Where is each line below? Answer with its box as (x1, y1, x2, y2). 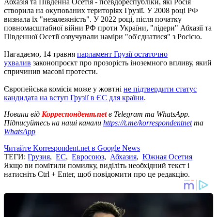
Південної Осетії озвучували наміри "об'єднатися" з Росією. (4, 32, 202, 41)
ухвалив (4, 58, 31, 67)
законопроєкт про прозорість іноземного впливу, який (31, 58, 212, 67)
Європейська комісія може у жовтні (4, 84, 124, 93)
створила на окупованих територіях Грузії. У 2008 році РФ (4, 6, 198, 15)
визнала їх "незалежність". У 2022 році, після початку (4, 15, 182, 23)
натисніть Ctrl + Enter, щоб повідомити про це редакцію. (4, 170, 190, 178)
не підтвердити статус (124, 84, 197, 93)
